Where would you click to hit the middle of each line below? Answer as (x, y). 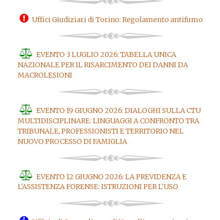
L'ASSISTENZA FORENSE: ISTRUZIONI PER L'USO (98, 187)
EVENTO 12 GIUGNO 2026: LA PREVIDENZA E (111, 177)
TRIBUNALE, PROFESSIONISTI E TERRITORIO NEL (100, 131)
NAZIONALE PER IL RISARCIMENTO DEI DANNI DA (103, 65)
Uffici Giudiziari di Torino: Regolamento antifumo (117, 19)
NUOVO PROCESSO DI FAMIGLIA (72, 141)
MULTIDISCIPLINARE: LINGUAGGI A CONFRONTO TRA (108, 121)
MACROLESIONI (45, 75)
